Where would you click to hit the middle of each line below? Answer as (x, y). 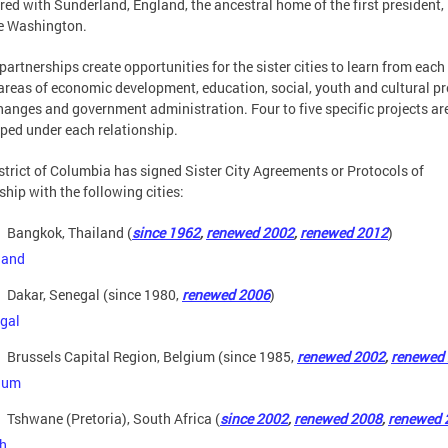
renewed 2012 (344, 232)
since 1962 (166, 232)
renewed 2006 (226, 294)
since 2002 (254, 418)
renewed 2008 (338, 418)
